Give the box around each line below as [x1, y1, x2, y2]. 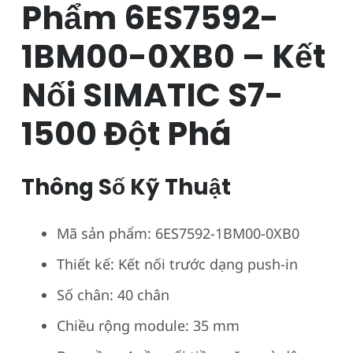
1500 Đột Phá [21, 110, 232, 156]
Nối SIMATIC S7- [21, 72, 284, 117]
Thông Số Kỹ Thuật [21, 171, 231, 203]
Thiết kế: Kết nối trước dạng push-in [57, 254, 298, 273]
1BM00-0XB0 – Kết [21, 33, 325, 79]
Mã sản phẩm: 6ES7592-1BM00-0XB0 [57, 223, 299, 243]
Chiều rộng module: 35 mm [57, 315, 240, 335]
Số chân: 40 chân [57, 284, 169, 304]
